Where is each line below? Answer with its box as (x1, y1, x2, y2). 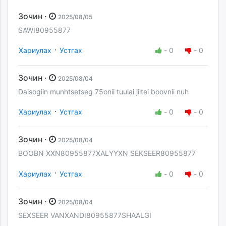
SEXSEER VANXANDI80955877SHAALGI (18, 210, 151, 219)
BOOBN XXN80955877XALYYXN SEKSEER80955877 (18, 149, 196, 158)
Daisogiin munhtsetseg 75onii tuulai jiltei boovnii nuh (18, 87, 189, 96)
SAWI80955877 (18, 26, 71, 35)
